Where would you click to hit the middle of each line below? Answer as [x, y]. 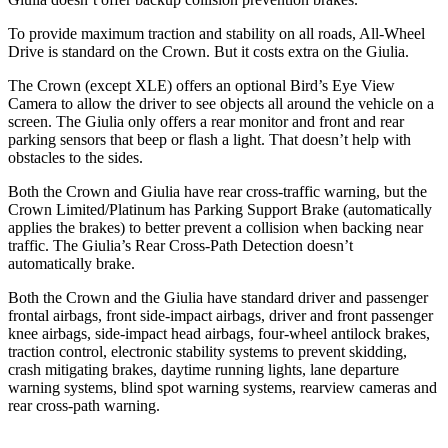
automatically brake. [71, 263]
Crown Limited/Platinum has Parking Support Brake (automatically [220, 209]
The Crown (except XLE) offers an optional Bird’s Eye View [201, 85]
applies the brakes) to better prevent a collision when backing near [215, 227]
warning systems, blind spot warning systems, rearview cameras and [222, 387]
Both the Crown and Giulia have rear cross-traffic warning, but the [217, 191]
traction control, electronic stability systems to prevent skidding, [207, 351]
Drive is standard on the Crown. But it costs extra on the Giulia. [208, 51]
